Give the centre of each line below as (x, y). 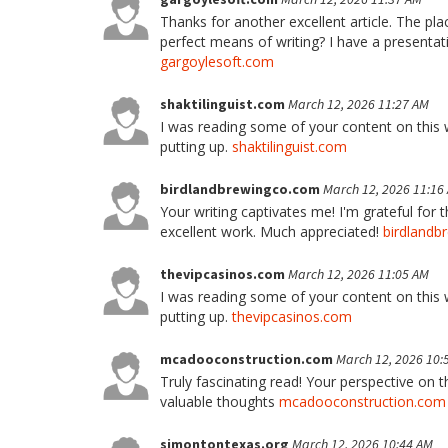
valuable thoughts (219, 401)
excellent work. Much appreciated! (271, 231)
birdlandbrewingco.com (241, 189)
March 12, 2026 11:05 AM (358, 274)
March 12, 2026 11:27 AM (358, 104)
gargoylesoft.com (217, 61)
